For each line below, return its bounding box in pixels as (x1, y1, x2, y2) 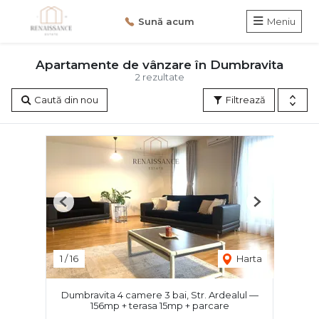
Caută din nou (32, 93, 98, 105)
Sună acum (137, 15, 194, 27)
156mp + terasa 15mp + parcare (90, 299, 229, 311)
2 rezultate (135, 70, 184, 83)
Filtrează (224, 93, 266, 105)
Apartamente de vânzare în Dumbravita (36, 57, 283, 72)
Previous (63, 201, 103, 213)
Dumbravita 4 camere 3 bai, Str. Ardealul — (61, 288, 258, 300)
